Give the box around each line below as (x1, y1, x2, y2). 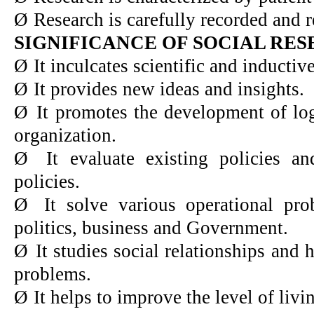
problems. (14, 263, 91, 285)
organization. (14, 124, 116, 146)
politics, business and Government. (14, 217, 288, 238)
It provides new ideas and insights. (34, 78, 304, 100)
